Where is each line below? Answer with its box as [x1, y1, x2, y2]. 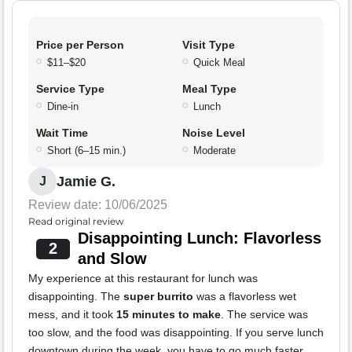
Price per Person [36, 38, 124, 51]
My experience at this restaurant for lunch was [28, 271, 258, 284]
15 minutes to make [116, 307, 221, 321]
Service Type [36, 82, 104, 95]
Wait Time [36, 126, 88, 139]
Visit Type [182, 38, 235, 51]
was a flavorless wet [193, 289, 296, 302]
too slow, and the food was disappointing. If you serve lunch [28, 325, 324, 339]
